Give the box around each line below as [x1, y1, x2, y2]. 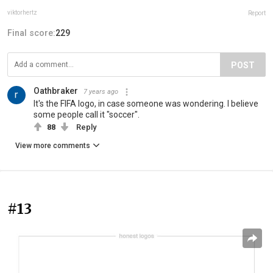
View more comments [15, 141, 90, 151]
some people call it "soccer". [34, 110, 140, 120]
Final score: [7, 28, 55, 38]
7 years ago [83, 88, 118, 96]
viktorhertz [7, 9, 37, 16]
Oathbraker [34, 86, 78, 96]
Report [248, 10, 266, 17]
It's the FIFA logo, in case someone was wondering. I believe [34, 99, 258, 109]
